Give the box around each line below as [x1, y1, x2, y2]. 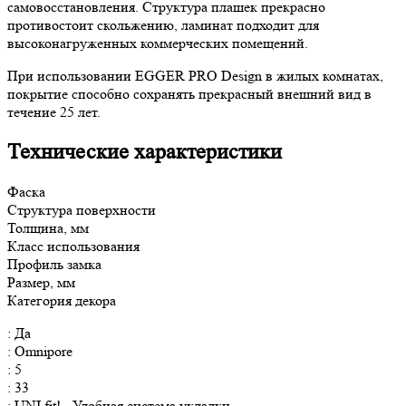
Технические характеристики [7, 139, 282, 164]
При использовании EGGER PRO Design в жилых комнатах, [7, 66, 383, 84]
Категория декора [7, 291, 116, 309]
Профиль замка [7, 255, 101, 273]
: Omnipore [7, 342, 72, 360]
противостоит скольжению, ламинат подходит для [7, 15, 319, 34]
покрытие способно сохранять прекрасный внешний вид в [7, 84, 372, 102]
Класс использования [7, 237, 140, 255]
